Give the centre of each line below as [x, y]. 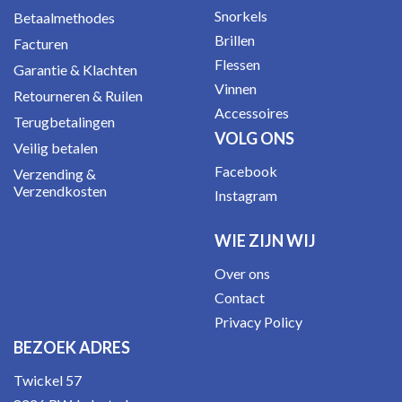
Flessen [237, 64]
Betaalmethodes [64, 17]
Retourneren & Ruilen [78, 96]
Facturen [41, 44]
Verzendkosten [60, 191]
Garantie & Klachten [75, 70]
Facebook [246, 171]
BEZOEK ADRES [72, 347]
